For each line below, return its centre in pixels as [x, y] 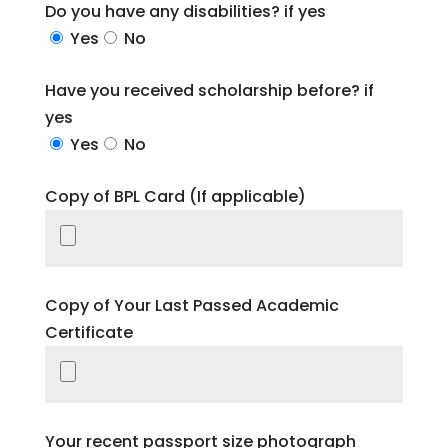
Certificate [88, 332]
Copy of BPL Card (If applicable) [175, 196]
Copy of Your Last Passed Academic [191, 305]
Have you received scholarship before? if [209, 90]
